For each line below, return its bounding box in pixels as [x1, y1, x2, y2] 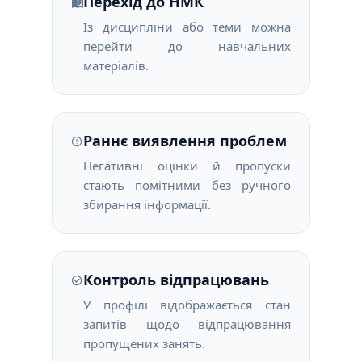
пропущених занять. [83, 335, 205, 351]
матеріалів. [83, 57, 149, 74]
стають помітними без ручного [83, 177, 291, 193]
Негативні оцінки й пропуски [83, 158, 291, 174]
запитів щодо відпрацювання [83, 316, 291, 332]
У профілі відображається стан [83, 297, 291, 313]
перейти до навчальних [83, 38, 291, 54]
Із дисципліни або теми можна [83, 19, 291, 35]
